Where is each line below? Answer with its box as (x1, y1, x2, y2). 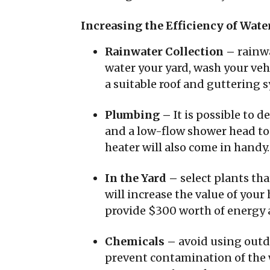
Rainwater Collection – (105, 45, 237, 58)
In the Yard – (105, 171, 180, 185)
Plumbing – (105, 108, 174, 122)
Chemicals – (105, 234, 178, 248)
